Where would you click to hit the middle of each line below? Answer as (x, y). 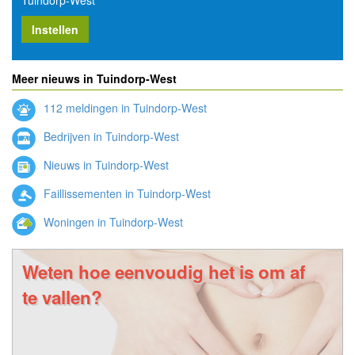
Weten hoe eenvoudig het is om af (164, 271)
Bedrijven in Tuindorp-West (110, 137)
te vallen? (62, 297)
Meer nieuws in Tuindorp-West (94, 78)
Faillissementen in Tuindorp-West (126, 194)
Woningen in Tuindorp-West (112, 222)
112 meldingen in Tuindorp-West (124, 108)
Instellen (55, 29)
